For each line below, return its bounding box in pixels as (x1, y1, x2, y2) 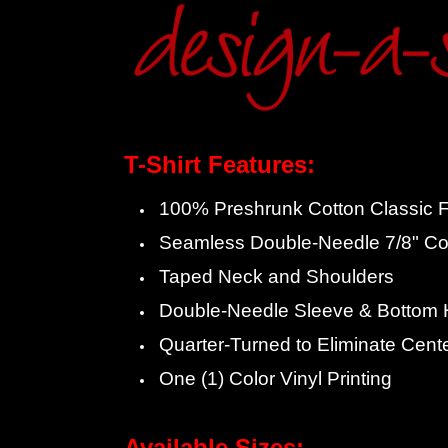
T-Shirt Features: (124, 151, 315, 179)
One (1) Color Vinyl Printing (159, 368, 392, 390)
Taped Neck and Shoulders (159, 266, 394, 288)
